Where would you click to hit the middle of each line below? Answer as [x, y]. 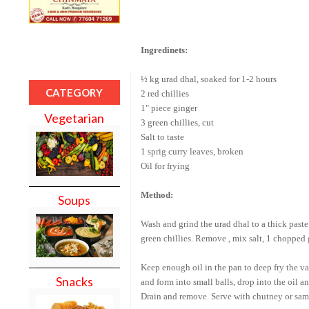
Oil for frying [165, 166]
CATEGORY [74, 92]
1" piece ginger [169, 108]
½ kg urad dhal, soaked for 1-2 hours [208, 79]
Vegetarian [74, 118]
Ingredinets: [164, 50]
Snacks [74, 282]
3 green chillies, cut [177, 122]
